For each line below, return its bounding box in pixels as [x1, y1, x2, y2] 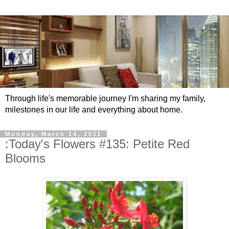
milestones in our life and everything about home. [5, 105, 182, 114]
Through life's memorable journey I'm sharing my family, [5, 94, 205, 103]
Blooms [5, 151, 45, 166]
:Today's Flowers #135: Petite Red [5, 137, 190, 151]
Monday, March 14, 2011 [5, 131, 102, 138]
